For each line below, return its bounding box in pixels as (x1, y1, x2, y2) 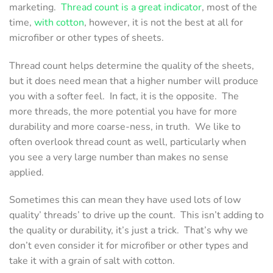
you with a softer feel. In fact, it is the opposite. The (9, 89, 239, 103)
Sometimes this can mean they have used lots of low (9, 193, 241, 207)
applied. (9, 165, 46, 179)
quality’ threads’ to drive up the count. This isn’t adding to (9, 208, 264, 222)
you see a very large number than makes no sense (9, 150, 229, 164)
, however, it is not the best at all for (84, 15, 243, 29)
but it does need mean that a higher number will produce (9, 74, 258, 88)
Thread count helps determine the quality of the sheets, (9, 58, 254, 73)
